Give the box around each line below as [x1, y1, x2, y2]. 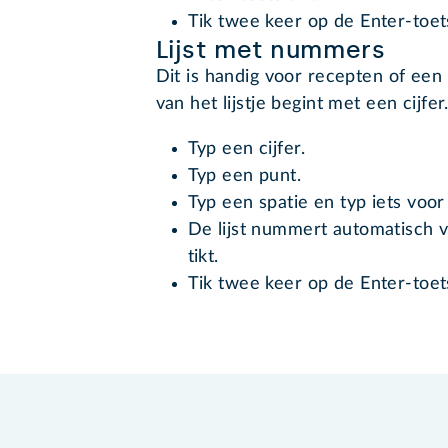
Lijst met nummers [155, 35, 386, 65]
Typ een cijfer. [187, 140, 305, 159]
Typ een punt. [187, 167, 302, 186]
